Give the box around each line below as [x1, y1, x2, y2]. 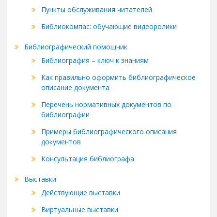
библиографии [41, 109, 90, 119]
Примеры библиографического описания [41, 126, 177, 136]
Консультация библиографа [41, 154, 134, 163]
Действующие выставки [41, 187, 120, 197]
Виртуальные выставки [41, 204, 118, 214]
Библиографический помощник [24, 42, 127, 51]
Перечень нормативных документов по [41, 99, 171, 109]
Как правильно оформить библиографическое [41, 72, 196, 82]
